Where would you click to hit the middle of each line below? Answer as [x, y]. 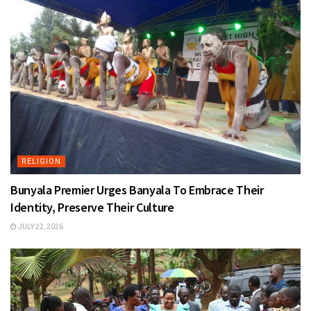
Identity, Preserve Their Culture [92, 208]
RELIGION [41, 162]
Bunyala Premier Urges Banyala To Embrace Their [137, 190]
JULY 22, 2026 [40, 227]
